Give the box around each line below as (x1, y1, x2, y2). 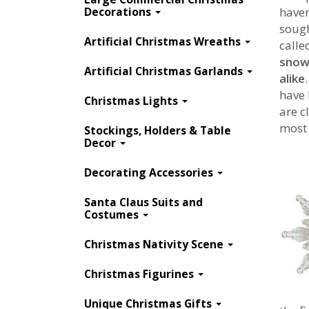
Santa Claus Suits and (84, 194, 203, 210)
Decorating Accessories (84, 164, 216, 180)
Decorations (84, 3, 154, 19)
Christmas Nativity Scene (84, 236, 226, 252)
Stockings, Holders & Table (84, 122, 231, 138)
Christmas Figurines (84, 266, 197, 281)
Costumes (84, 206, 141, 222)
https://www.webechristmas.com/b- (105, 280, 299, 297)
